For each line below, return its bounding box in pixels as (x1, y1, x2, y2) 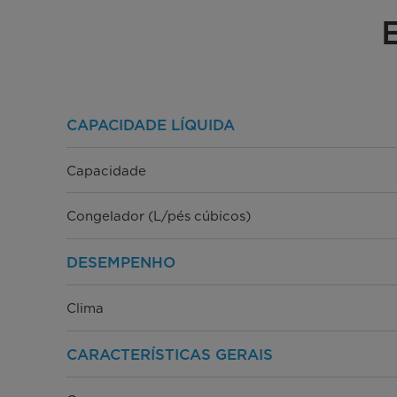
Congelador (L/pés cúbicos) (66, 208, 251, 225)
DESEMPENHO (66, 253, 175, 272)
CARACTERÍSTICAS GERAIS (66, 346, 273, 364)
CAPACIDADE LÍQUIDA (66, 115, 235, 134)
